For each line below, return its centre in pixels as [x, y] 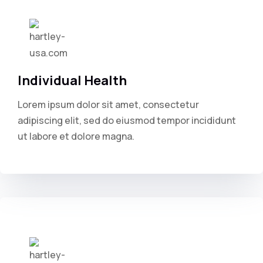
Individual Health [72, 80]
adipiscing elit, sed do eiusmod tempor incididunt [127, 120]
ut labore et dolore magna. [76, 136]
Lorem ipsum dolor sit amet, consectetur [108, 104]
